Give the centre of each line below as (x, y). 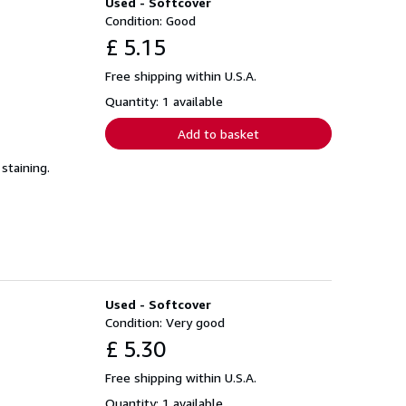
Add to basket (218, 133)
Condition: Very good (165, 322)
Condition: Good (150, 20)
